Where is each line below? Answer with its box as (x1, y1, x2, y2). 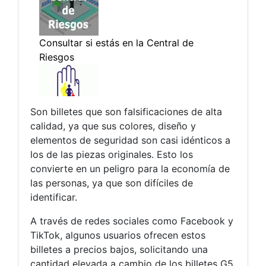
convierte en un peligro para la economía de (30, 162, 230, 175)
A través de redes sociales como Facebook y (30, 214, 233, 227)
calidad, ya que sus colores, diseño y (30, 119, 196, 132)
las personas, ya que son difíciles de (30, 176, 193, 189)
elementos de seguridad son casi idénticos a (30, 134, 230, 146)
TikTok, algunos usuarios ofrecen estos (30, 229, 205, 241)
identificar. (30, 191, 77, 203)
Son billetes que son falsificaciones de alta (30, 105, 222, 118)
